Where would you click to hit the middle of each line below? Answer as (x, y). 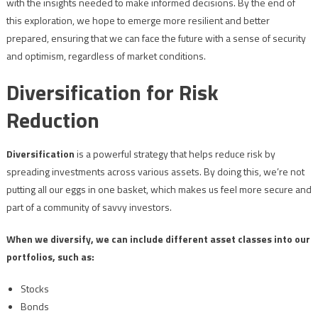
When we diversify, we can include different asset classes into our (158, 239)
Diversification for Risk (112, 93)
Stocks (34, 289)
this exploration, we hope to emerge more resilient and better (138, 21)
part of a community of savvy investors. (89, 207)
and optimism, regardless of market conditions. (106, 56)
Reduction (53, 120)
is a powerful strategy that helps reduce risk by (175, 154)
